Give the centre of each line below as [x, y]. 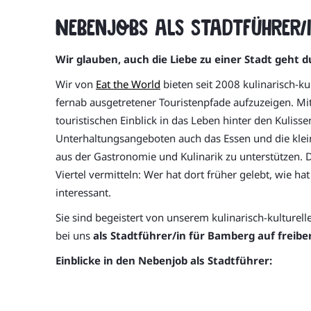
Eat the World [128, 84]
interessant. [83, 192]
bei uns [74, 235]
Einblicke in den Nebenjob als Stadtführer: [164, 260]
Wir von [76, 84]
